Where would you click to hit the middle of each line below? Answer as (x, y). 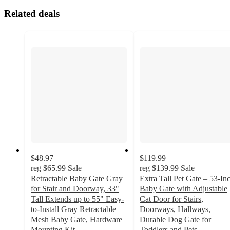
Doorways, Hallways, (175, 209)
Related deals (32, 13)
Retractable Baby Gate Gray (77, 179)
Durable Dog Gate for (175, 220)
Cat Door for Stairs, (171, 199)
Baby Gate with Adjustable (184, 189)
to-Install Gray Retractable (73, 209)
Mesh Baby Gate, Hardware (76, 220)
